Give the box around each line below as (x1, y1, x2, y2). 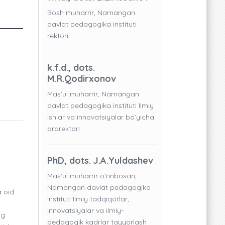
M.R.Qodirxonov (47, 73, 116, 85)
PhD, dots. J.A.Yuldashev (47, 155, 153, 167)
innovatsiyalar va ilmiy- (47, 206, 124, 215)
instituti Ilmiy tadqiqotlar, (47, 194, 129, 204)
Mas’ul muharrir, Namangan (47, 89, 139, 99)
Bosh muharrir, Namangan (47, 8, 135, 18)
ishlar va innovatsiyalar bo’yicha (47, 113, 154, 122)
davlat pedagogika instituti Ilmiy (47, 101, 154, 110)
